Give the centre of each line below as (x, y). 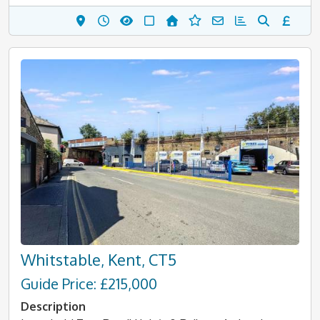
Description (53, 306)
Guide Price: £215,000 (89, 284)
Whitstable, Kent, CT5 (99, 260)
